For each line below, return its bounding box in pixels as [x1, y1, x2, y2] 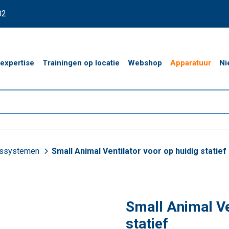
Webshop [128, 58, 162, 67]
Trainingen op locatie [42, 58, 120, 67]
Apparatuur [170, 58, 211, 67]
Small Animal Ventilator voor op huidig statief [52, 146, 226, 156]
